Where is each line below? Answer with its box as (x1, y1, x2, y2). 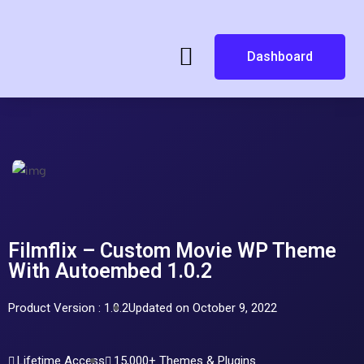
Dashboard (246, 49, 313, 64)
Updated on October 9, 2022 (128, 301, 277, 316)
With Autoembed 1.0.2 (8, 259, 212, 284)
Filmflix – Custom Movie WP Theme (8, 239, 336, 263)
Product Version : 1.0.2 (8, 301, 128, 316)
